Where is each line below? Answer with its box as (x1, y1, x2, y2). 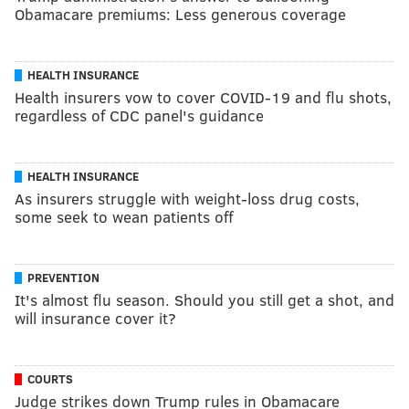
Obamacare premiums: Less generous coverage (15, 3, 346, 25)
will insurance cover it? (15, 307, 176, 329)
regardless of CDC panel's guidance (15, 104, 264, 126)
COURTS (27, 370, 73, 387)
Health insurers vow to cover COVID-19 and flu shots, (15, 86, 392, 108)
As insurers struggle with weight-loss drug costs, (15, 187, 360, 209)
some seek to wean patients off (15, 205, 234, 227)
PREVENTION (27, 268, 100, 286)
